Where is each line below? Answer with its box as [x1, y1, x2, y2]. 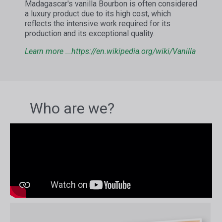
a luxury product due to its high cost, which [25, 9, 171, 19]
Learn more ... [25, 47, 71, 56]
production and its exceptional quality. [25, 29, 155, 39]
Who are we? [30, 100, 114, 117]
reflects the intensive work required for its [25, 19, 170, 29]
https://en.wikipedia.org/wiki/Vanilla [71, 47, 196, 56]
